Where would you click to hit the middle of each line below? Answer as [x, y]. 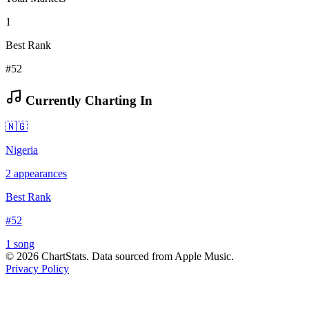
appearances [39, 174]
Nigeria [22, 150]
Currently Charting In [87, 100]
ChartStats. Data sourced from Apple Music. [136, 257]
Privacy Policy [37, 269]
